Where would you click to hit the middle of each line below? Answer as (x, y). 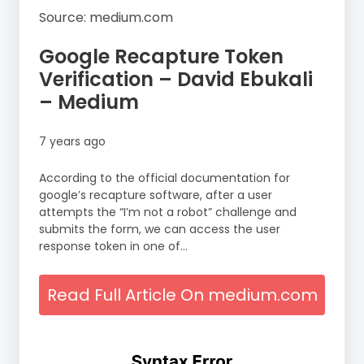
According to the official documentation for (165, 178)
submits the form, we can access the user (160, 229)
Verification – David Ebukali (176, 79)
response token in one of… (113, 246)
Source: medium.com (106, 17)
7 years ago (72, 141)
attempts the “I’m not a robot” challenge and (168, 212)
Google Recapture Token (161, 56)
